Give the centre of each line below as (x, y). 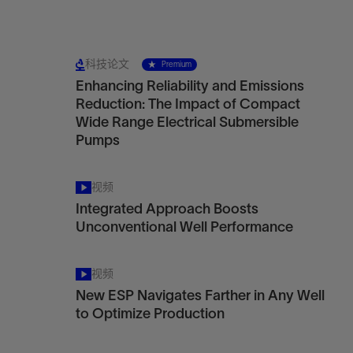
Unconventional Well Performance (184, 227)
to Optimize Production (150, 314)
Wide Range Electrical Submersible (187, 122)
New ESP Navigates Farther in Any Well (200, 295)
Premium (176, 64)
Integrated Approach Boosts (167, 209)
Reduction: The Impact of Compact (188, 104)
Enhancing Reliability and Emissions (190, 86)
